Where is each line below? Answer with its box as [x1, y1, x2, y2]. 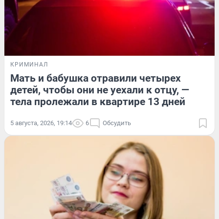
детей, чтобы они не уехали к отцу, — [10, 84, 189, 96]
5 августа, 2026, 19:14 [10, 119, 72, 127]
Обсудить [103, 119, 131, 127]
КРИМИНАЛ [10, 61, 48, 68]
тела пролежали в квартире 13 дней [10, 95, 185, 108]
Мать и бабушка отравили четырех [10, 72, 181, 84]
